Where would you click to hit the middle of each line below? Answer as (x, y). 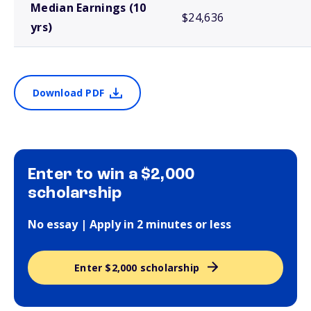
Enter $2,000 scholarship (137, 268)
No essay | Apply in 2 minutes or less (129, 224)
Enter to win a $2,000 (111, 175)
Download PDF (68, 93)
